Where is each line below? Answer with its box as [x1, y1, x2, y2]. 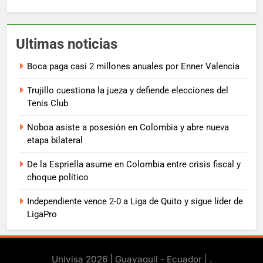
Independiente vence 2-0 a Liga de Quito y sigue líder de [27, 196, 243, 207]
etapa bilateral [27, 135, 83, 146]
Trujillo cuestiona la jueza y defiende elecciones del [27, 85, 228, 96]
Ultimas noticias [16, 36, 117, 53]
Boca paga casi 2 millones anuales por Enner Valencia [27, 61, 240, 72]
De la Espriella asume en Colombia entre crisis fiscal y [27, 159, 241, 170]
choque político [27, 172, 89, 183]
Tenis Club [27, 98, 68, 109]
